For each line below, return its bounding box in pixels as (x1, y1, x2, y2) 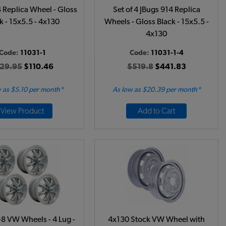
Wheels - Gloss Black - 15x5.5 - (104, 18, 209, 26)
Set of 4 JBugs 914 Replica (112, 6, 200, 14)
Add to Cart (138, 107, 175, 115)
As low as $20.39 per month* (112, 86, 201, 93)
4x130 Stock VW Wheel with (108, 215, 205, 223)
